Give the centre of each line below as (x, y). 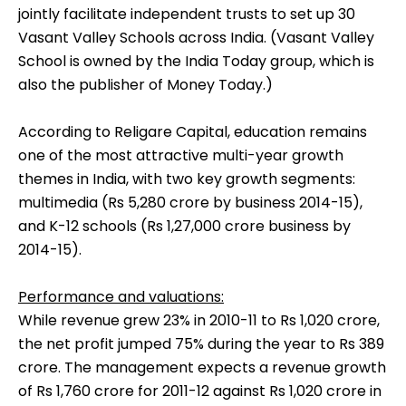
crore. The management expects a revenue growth (202, 368)
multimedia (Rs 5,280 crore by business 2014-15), (190, 203)
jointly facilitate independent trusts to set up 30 (187, 14)
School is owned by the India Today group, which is (196, 62)
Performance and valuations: (121, 297)
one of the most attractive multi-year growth (181, 156)
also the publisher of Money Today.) (145, 85)
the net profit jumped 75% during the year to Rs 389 (201, 344)
